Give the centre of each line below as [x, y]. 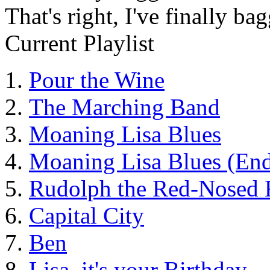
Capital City [86, 215]
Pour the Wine [97, 80]
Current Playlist [80, 43]
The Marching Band [124, 107]
